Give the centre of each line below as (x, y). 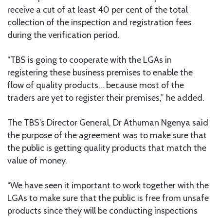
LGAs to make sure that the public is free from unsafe (108, 198)
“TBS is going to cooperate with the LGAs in (90, 60)
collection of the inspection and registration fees (100, 23)
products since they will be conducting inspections (102, 211)
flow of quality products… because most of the (96, 85)
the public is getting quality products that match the (107, 148)
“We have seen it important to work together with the (108, 186)
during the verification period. (64, 35)
